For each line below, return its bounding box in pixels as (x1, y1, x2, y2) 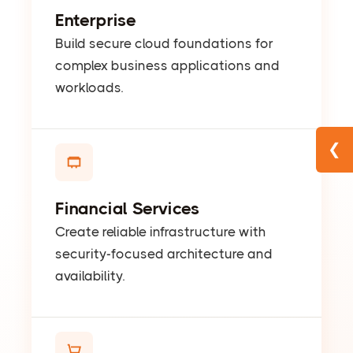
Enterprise (55, 10, 136, 31)
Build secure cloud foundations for (55, 35, 273, 52)
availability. (55, 268, 124, 284)
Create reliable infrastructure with (55, 224, 266, 240)
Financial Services (55, 199, 199, 219)
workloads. (55, 80, 123, 96)
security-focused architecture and (55, 246, 273, 262)
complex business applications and (55, 58, 280, 74)
